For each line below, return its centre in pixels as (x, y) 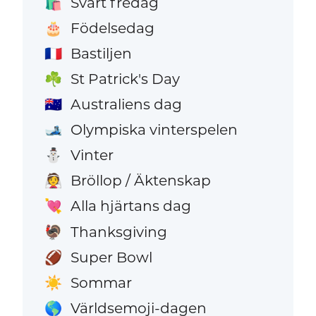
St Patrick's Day (125, 78)
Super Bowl (111, 257)
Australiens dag (126, 104)
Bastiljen (101, 53)
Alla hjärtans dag (130, 206)
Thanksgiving (119, 231)
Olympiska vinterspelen (154, 130)
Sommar (101, 282)
